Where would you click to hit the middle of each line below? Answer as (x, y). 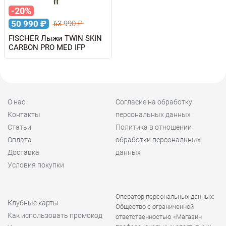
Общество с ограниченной (155, 206)
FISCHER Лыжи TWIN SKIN (55, 38)
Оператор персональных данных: (165, 196)
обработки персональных (158, 139)
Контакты (24, 114)
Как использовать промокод (55, 215)
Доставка (23, 152)
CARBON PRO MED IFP (47, 47)
